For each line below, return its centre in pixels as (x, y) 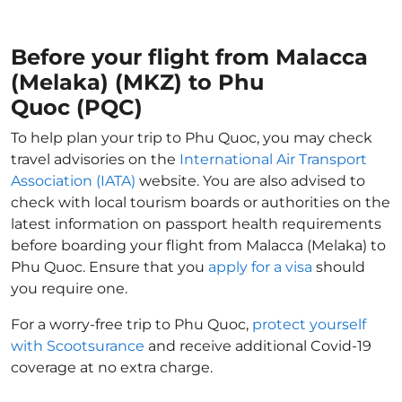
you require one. (69, 288)
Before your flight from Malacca (189, 57)
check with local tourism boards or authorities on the (201, 202)
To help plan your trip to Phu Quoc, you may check (192, 138)
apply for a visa (260, 267)
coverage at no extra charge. (112, 367)
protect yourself (309, 324)
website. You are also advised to (250, 181)
